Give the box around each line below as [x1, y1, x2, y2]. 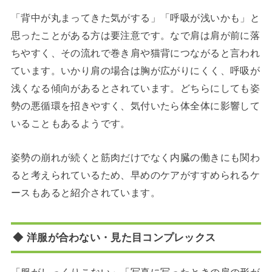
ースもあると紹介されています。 [10, 186, 161, 198]
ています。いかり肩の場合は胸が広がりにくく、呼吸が [10, 65, 260, 76]
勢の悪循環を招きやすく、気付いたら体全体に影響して [10, 100, 260, 112]
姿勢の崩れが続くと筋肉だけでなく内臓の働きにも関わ [10, 151, 260, 163]
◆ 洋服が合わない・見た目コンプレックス [13, 231, 216, 243]
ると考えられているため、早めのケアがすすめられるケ [10, 169, 260, 180]
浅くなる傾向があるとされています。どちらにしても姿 [10, 83, 260, 94]
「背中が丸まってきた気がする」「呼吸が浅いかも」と [10, 12, 260, 24]
